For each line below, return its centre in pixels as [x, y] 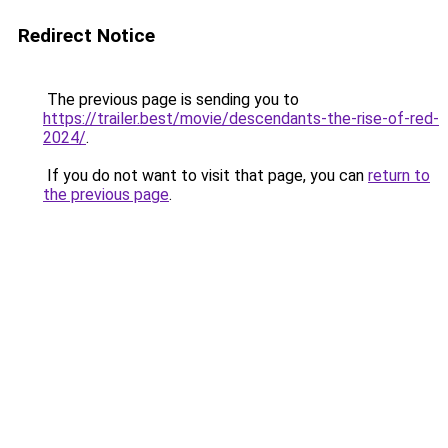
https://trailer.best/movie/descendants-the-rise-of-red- [241, 118]
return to [399, 175]
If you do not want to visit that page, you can [205, 175]
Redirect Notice [86, 35]
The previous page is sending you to [171, 99]
